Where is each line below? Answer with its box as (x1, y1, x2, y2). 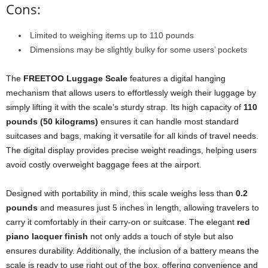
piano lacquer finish (6, 231, 88, 241)
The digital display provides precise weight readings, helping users (6, 145, 257, 155)
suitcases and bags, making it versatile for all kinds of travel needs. (6, 130, 258, 141)
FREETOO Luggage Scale (23, 73, 127, 83)
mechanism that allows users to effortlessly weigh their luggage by (6, 87, 256, 98)
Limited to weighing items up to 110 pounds (30, 30, 194, 40)
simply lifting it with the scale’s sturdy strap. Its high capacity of (6, 102, 243, 112)
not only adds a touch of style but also (88, 231, 233, 241)
